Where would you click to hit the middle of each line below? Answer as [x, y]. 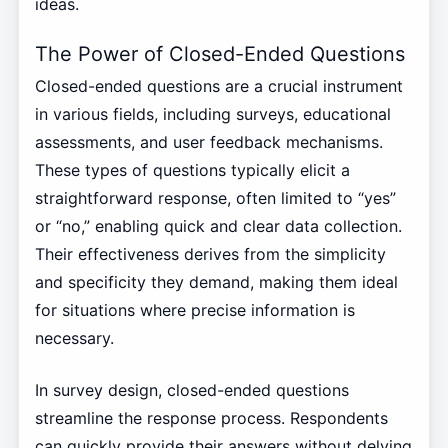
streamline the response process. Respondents [211, 418]
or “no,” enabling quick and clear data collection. [218, 226]
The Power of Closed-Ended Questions [219, 53]
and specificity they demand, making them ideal [216, 282]
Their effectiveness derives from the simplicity [210, 254]
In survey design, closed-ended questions [191, 390]
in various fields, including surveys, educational [212, 114]
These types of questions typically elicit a [192, 170]
